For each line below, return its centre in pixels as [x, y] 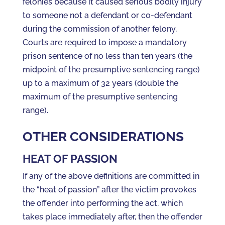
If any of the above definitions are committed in [111, 176]
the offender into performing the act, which [102, 203]
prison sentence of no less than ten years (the [107, 56]
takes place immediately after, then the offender [112, 217]
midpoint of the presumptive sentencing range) [111, 70]
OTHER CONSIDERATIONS [103, 137]
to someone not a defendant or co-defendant [107, 15]
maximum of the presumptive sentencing [100, 97]
